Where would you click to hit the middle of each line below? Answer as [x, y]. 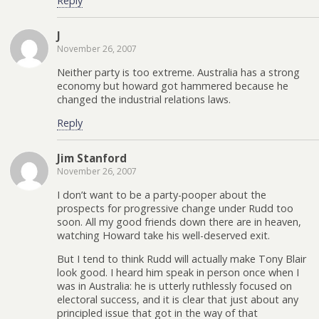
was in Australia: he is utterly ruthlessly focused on [174, 286]
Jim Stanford [92, 158]
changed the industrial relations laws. [144, 99]
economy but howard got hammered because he [173, 85]
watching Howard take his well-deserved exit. [163, 235]
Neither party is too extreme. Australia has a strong [178, 72]
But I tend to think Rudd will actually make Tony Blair [182, 259]
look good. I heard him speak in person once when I [178, 273]
